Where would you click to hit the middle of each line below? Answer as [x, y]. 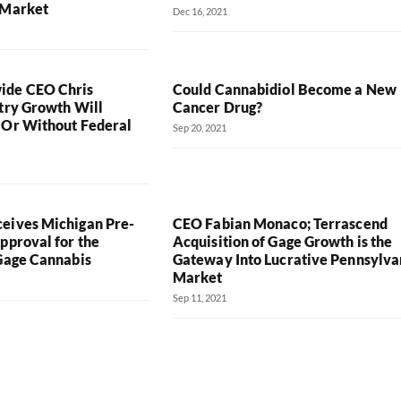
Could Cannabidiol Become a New [284, 89]
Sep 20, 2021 [199, 127]
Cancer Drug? [218, 107]
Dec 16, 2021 [200, 11]
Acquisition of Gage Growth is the [282, 241]
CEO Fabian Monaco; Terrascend [280, 223]
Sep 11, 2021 [199, 297]
